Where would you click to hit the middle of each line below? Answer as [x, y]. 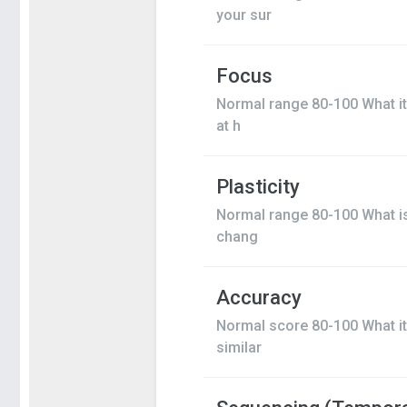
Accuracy [258, 298]
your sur [243, 15]
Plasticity [258, 187]
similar [238, 347]
